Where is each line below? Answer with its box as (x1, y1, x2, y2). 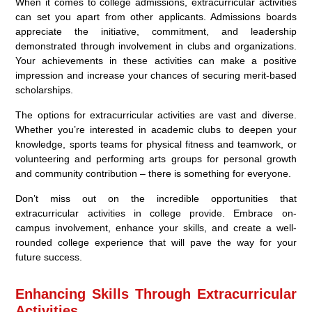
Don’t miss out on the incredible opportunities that (15, 192, 297, 204)
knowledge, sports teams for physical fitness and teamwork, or (15, 138, 297, 150)
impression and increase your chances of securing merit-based (15, 69, 297, 81)
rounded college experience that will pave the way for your (15, 236, 297, 248)
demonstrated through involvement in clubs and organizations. (15, 40, 297, 52)
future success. (15, 251, 83, 263)
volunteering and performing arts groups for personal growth (15, 153, 297, 164)
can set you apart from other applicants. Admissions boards (15, 10, 297, 22)
